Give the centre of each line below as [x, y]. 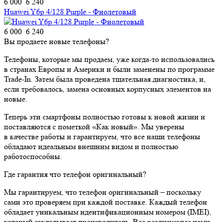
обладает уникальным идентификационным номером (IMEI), [108, 212]
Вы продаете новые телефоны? [56, 41]
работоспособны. [33, 156]
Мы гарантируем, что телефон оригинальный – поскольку [103, 192]
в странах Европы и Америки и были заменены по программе [109, 69]
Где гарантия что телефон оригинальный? [75, 174]
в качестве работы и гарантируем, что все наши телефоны [102, 136]
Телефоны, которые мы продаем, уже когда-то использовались [109, 59]
